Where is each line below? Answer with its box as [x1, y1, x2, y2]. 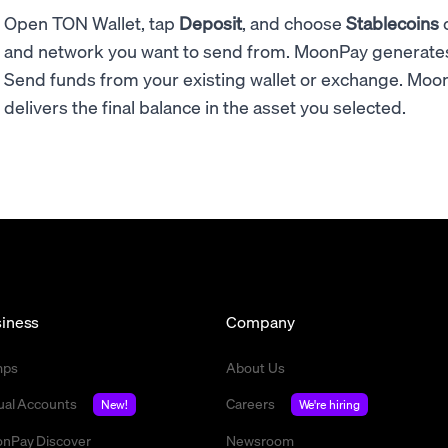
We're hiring [298, 397, 360, 412]
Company [226, 311, 295, 332]
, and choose [242, 11, 346, 34]
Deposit [179, 11, 242, 34]
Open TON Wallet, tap [4, 11, 179, 34]
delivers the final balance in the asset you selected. [4, 95, 406, 118]
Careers [226, 394, 275, 412]
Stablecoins [346, 11, 439, 34]
